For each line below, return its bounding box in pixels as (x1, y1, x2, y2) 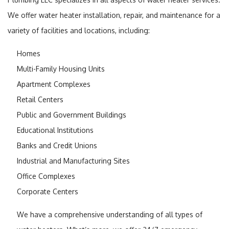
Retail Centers (16, 95, 63, 104)
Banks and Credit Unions (16, 141, 97, 150)
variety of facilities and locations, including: (8, 26, 150, 35)
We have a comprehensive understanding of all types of (16, 210, 202, 219)
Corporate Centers (16, 187, 78, 196)
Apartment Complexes (16, 79, 90, 88)
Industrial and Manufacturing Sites (16, 156, 130, 165)
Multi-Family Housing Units (16, 64, 105, 73)
